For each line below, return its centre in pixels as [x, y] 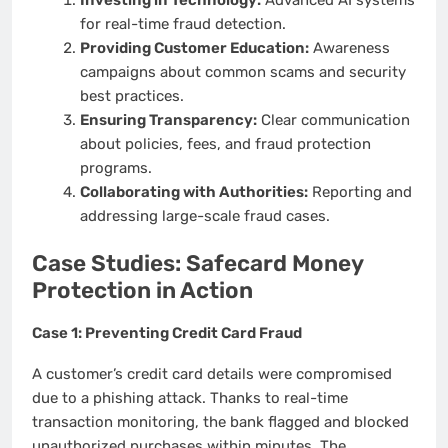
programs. [115, 167]
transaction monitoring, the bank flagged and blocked [220, 421]
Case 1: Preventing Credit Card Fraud [167, 333]
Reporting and [359, 191]
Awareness [349, 47]
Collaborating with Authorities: [193, 191]
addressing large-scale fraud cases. [204, 215]
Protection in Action [142, 291]
